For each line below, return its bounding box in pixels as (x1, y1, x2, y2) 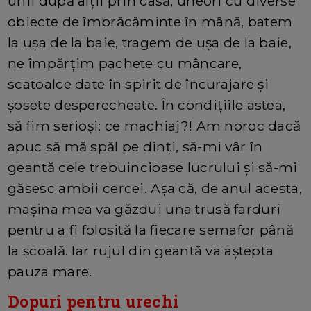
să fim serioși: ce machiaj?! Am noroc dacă (8, 117, 301, 134)
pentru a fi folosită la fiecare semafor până (8, 221, 294, 238)
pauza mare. (8, 262, 92, 280)
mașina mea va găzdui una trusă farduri (8, 200, 281, 217)
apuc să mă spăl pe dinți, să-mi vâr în (8, 137, 263, 155)
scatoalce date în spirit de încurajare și (8, 75, 269, 92)
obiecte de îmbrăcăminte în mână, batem (8, 12, 293, 30)
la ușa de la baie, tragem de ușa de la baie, (8, 33, 292, 51)
